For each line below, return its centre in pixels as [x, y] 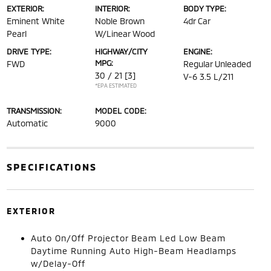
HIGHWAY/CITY [121, 51]
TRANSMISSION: [34, 110]
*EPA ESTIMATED [116, 85]
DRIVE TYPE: [29, 51]
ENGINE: [198, 51]
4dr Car [197, 21]
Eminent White [35, 21]
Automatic [27, 123]
